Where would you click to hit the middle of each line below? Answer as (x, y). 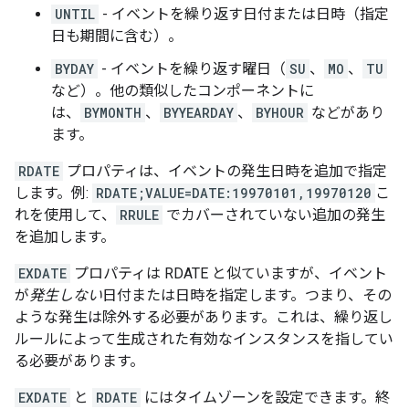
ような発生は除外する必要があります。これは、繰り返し (204, 318)
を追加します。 (65, 237)
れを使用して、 (65, 215)
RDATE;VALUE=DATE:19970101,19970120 (234, 194)
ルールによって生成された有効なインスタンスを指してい (204, 340)
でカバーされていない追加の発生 (274, 215)
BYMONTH (113, 113)
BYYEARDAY (199, 113)
